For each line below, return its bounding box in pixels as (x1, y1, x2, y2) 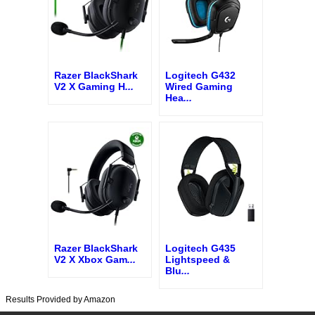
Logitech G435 (165, 243, 236, 255)
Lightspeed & (165, 254, 230, 266)
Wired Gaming (165, 80, 233, 92)
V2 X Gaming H (54, 80, 125, 92)
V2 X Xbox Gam (54, 254, 127, 266)
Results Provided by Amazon (6, 295, 115, 305)
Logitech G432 (165, 69, 236, 81)
